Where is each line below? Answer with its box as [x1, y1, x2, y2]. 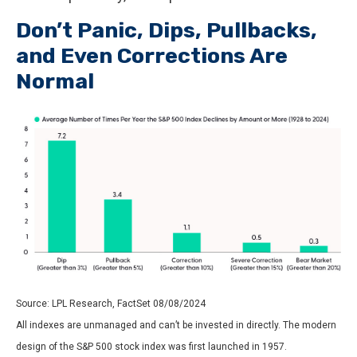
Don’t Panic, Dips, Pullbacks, [16, 18, 317, 44]
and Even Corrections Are [16, 43, 288, 69]
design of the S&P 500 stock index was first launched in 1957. [16, 340, 287, 352]
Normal [16, 69, 94, 95]
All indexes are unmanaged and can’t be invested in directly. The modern [16, 319, 336, 331]
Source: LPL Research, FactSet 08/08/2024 [16, 297, 206, 309]
